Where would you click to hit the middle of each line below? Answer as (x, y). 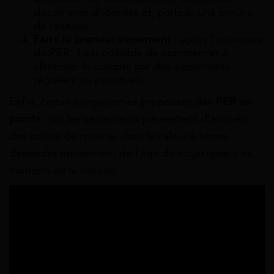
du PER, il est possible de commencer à (131, 52)
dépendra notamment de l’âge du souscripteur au (131, 153)
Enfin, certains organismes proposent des (113, 101)
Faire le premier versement (102, 39)
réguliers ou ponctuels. (90, 79)
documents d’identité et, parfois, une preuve (143, 12)
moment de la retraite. (64, 170)
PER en (234, 101)
